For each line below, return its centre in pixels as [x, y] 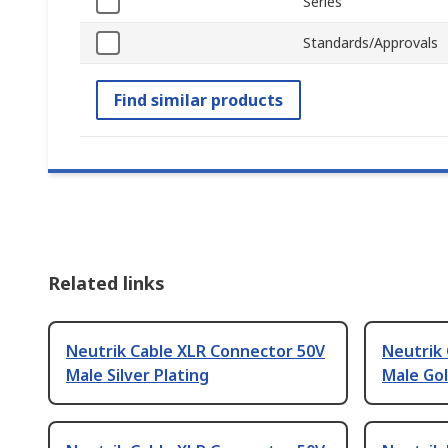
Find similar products [198, 100]
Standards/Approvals [370, 43]
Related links [106, 283]
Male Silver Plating [137, 375]
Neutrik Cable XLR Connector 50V [195, 351]
